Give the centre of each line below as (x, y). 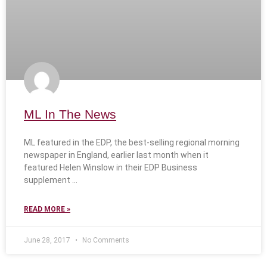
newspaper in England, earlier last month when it (116, 155)
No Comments (105, 240)
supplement (47, 180)
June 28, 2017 (48, 240)
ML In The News (70, 114)
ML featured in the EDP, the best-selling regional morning (132, 143)
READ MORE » (47, 209)
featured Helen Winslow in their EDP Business (111, 168)
